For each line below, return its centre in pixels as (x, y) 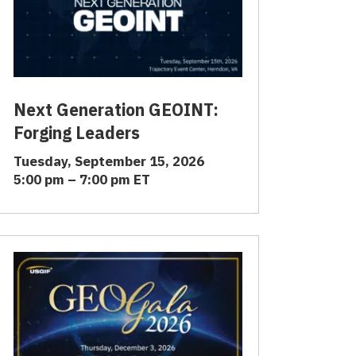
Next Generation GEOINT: (116, 109)
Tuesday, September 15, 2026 (109, 161)
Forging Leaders (77, 132)
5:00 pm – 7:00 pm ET (82, 179)
